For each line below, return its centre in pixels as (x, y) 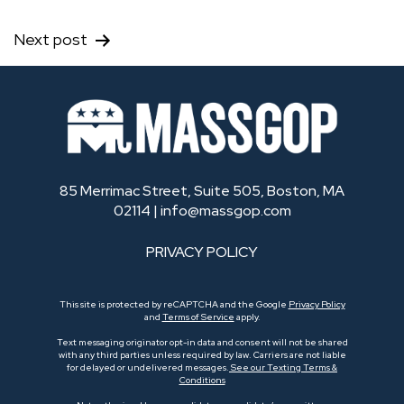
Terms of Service (198, 317)
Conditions (202, 380)
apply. (247, 317)
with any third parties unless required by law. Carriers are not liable (202, 354)
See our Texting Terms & (283, 367)
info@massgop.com (225, 210)
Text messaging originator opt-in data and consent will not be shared (202, 342)
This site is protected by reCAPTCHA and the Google (174, 304)
